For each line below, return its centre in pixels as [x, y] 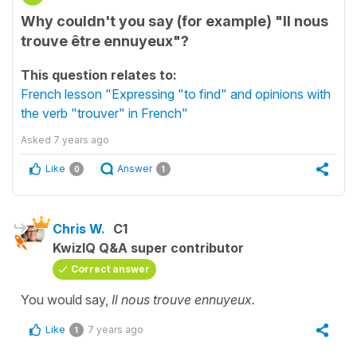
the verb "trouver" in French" [104, 113]
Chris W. [79, 229]
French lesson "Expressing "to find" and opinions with [176, 94]
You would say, [66, 300]
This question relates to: [99, 75]
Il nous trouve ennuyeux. [185, 300]
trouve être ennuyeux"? [105, 41]
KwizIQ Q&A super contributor [148, 248]
